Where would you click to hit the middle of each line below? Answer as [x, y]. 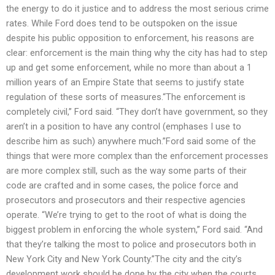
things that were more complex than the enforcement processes [137, 156]
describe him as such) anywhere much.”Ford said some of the [131, 141]
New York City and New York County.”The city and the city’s [124, 259]
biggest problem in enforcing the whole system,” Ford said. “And [134, 230]
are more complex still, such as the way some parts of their [126, 171]
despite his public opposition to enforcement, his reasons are [130, 38]
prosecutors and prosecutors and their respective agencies [126, 200]
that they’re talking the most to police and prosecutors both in [131, 245]
